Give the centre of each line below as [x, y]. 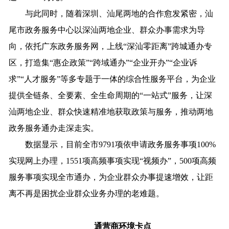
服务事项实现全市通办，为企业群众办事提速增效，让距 [111, 177]
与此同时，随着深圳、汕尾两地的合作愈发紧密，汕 [111, 13]
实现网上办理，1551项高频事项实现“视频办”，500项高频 [113, 161]
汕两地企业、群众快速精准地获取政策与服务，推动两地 [111, 111]
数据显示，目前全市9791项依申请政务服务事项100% [112, 144]
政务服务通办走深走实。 [54, 128]
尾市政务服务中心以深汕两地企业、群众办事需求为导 [107, 30]
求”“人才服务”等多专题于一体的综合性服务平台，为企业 [112, 79]
